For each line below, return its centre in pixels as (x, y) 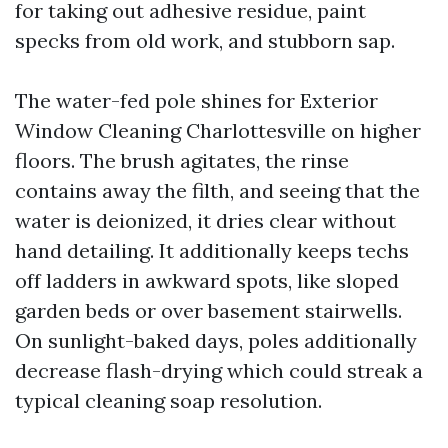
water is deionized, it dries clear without (205, 220)
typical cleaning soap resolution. (168, 400)
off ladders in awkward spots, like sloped (207, 280)
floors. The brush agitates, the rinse (182, 160)
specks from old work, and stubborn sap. (205, 40)
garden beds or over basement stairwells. (208, 310)
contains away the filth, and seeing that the (217, 190)
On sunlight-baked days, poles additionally (216, 340)
